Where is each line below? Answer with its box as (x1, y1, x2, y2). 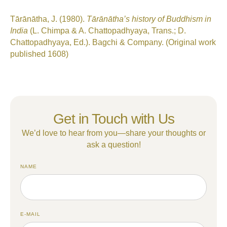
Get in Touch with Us (53, 111, 174, 127)
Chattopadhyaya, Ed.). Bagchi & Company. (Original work (10, 38, 216, 47)
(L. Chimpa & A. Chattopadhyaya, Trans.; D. (28, 26, 186, 35)
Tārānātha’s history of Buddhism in (87, 15, 211, 24)
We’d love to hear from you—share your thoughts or (21, 129, 206, 138)
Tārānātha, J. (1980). (10, 15, 87, 24)
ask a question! (86, 140, 141, 149)
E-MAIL (20, 211, 41, 217)
